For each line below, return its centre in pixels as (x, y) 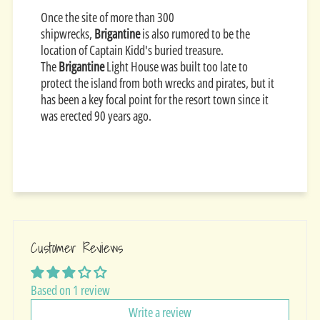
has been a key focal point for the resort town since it (155, 100)
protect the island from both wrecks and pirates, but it (158, 83)
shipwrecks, (68, 34)
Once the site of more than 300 (108, 17)
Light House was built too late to (176, 67)
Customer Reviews (76, 248)
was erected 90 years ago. (96, 116)
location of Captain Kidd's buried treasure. (132, 50)
